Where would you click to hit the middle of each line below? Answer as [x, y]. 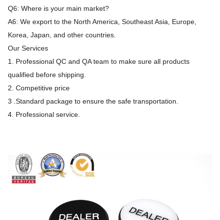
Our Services [28, 48]
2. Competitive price [39, 88]
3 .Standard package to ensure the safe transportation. [93, 101]
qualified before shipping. [47, 75]
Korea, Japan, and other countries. [62, 35]
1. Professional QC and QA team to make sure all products [99, 62]
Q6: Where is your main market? [58, 9]
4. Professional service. [44, 115]
